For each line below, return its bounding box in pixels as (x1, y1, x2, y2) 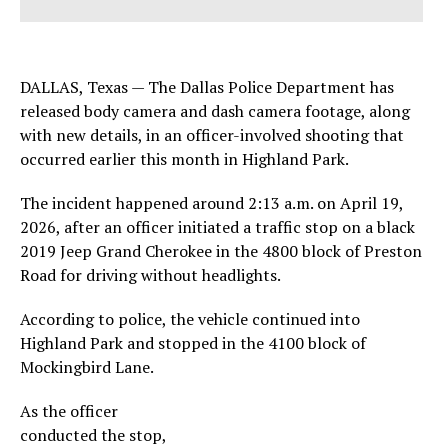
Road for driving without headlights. (20, 264, 281, 286)
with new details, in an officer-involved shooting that (20, 124, 404, 146)
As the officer (20, 400, 118, 422)
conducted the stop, (20, 424, 166, 446)
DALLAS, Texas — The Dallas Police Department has (20, 76, 394, 98)
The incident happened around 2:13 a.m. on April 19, (20, 192, 403, 214)
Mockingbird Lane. (20, 356, 154, 378)
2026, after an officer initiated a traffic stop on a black (20, 216, 415, 238)
